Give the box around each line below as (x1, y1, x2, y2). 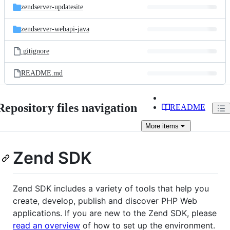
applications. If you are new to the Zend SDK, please (13, 207, 217, 218)
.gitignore (21, 47, 49, 55)
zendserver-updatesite (21, 3, 83, 11)
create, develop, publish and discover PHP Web (13, 195, 197, 206)
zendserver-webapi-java (21, 25, 89, 33)
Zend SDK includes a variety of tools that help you (13, 183, 209, 194)
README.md (21, 69, 63, 77)
